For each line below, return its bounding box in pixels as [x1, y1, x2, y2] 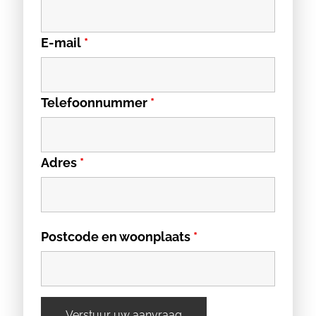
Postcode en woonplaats [41, 229, 193, 244]
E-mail [41, 35, 84, 50]
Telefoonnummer [41, 95, 150, 110]
